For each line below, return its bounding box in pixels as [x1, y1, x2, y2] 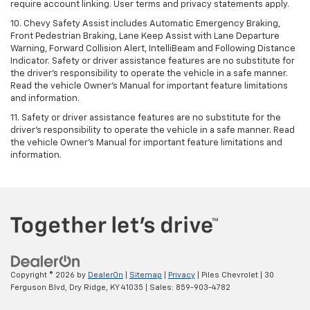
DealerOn [88, 271, 123, 280]
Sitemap [129, 271, 162, 280]
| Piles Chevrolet [195, 271, 258, 280]
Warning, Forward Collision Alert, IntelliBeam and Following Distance [10, 44, 295, 53]
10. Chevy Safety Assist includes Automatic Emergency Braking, [10, 19, 280, 28]
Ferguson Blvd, [10, 284, 67, 292]
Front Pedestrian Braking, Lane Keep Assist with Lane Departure [10, 31, 280, 41]
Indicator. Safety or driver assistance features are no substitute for [10, 56, 295, 66]
